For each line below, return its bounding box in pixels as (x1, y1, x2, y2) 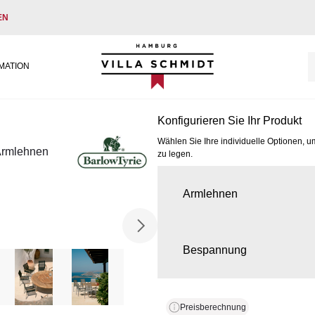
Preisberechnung (180, 302, 246, 312)
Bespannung (183, 244, 247, 256)
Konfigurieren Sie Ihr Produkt (157, 115, 302, 127)
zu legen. (157, 149, 193, 159)
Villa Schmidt (101, 45, 167, 57)
